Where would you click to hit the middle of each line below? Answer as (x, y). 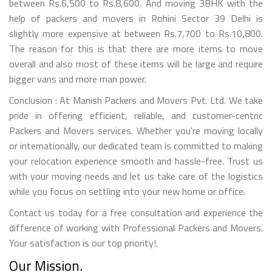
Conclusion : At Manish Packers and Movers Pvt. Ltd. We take (136, 100)
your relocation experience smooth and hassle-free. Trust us (136, 161)
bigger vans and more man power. (78, 79)
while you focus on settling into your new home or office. (127, 191)
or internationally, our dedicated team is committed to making (136, 145)
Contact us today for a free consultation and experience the (136, 212)
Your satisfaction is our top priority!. (83, 243)
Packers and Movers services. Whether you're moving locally (136, 130)
